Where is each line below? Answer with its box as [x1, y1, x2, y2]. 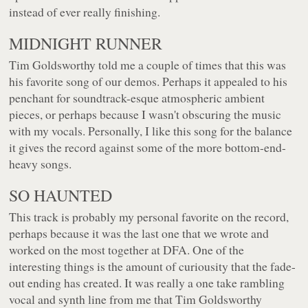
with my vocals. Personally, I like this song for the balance [9, 122, 293, 140]
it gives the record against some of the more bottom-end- [9, 139, 287, 156]
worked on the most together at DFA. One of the [9, 241, 245, 258]
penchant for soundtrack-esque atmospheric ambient [9, 89, 265, 107]
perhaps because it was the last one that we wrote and [9, 225, 269, 242]
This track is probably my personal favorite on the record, [9, 208, 289, 225]
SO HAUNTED [9, 184, 113, 207]
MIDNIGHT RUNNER [9, 32, 163, 55]
